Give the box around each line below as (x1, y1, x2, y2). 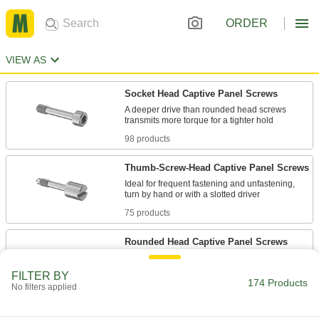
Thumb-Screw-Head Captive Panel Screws (125, 162, 309, 173)
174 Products (248, 277, 308, 288)
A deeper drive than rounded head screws (125, 105, 286, 115)
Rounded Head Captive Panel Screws (125, 236, 288, 247)
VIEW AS (6, 54, 46, 66)
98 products (125, 134, 170, 144)
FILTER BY (11, 270, 69, 282)
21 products (125, 282, 170, 292)
